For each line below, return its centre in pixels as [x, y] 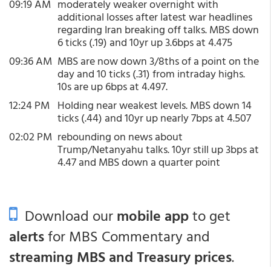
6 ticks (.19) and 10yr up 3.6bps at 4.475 [145, 42]
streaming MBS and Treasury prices [120, 256]
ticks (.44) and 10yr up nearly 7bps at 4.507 [154, 118]
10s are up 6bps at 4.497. [113, 86]
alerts [27, 236]
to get [210, 215]
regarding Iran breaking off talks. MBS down [158, 29]
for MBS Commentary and [127, 236]
